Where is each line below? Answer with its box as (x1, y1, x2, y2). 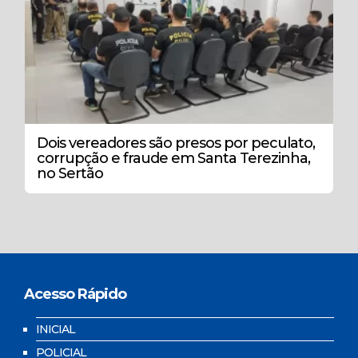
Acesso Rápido (24, 285, 126, 304)
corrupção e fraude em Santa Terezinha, (37, 149, 310, 168)
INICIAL (36, 322, 75, 337)
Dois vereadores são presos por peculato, (37, 134, 315, 153)
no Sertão (37, 165, 103, 183)
